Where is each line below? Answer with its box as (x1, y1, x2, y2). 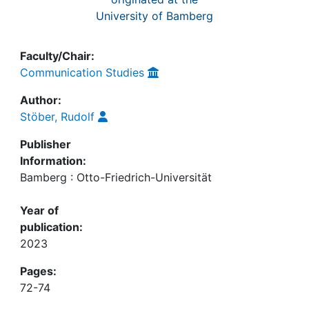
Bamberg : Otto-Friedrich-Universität (20, 170, 212, 184)
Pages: (20, 264, 57, 278)
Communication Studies (20, 66, 144, 79)
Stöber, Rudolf (20, 110, 94, 123)
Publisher (20, 137, 71, 151)
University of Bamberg (96, 9, 213, 23)
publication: (20, 220, 83, 234)
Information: (20, 154, 86, 168)
